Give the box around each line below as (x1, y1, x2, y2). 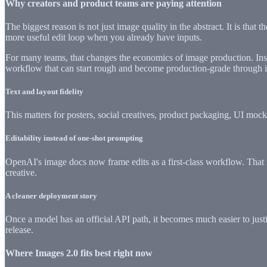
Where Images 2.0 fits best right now (5, 248, 153, 259)
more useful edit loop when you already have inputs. (5, 32, 202, 42)
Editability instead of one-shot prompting (5, 133, 143, 143)
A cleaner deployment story (5, 191, 97, 200)
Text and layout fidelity (5, 87, 83, 97)
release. (5, 224, 33, 235)
